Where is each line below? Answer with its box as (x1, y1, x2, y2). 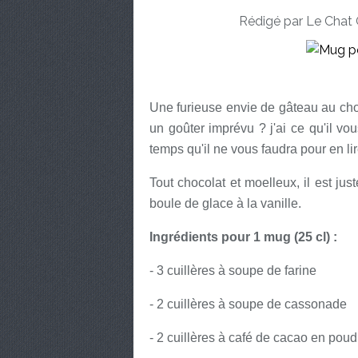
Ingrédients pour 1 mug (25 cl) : (149, 230, 337, 244)
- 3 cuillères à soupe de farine (149, 264, 316, 277)
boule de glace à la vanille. (149, 197, 301, 210)
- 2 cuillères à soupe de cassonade (149, 297, 347, 311)
